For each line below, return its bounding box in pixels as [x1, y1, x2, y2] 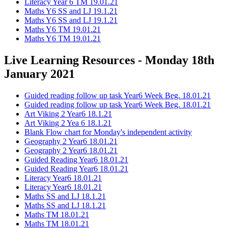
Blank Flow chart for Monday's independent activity [24, 127, 192, 136]
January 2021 [4, 67, 75, 80]
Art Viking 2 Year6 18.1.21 [24, 109, 112, 118]
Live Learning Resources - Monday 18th [4, 53, 214, 67]
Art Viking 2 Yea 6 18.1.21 [24, 118, 111, 127]
